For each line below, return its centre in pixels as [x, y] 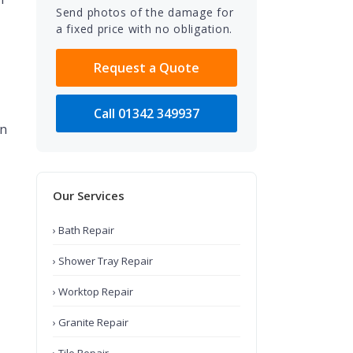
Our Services [89, 195]
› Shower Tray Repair [103, 261]
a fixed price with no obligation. [145, 29]
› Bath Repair [84, 230]
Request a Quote [147, 68]
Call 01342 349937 [147, 113]
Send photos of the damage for [145, 12]
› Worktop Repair [93, 292]
